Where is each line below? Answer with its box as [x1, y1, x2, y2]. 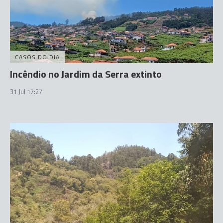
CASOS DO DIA [15, 52, 60, 62]
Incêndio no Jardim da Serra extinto [10, 66, 162, 82]
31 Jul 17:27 [10, 86, 42, 97]
